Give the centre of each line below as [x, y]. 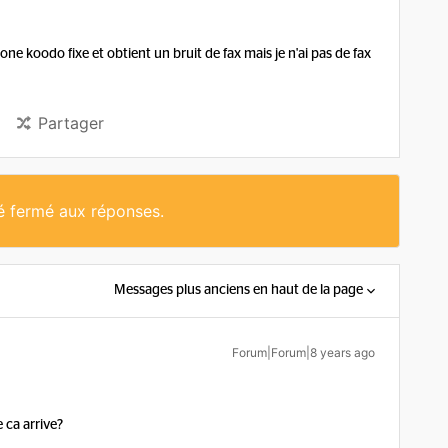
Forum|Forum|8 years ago [303, 352]
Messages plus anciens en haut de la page [238, 290]
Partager [71, 123]
